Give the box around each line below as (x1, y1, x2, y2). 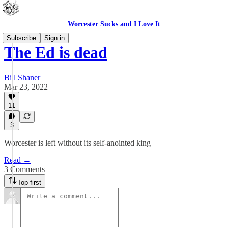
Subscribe (7, 34, 36, 42)
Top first (17, 179, 41, 186)
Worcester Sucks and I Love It (68, 20, 160, 28)
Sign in (44, 34, 65, 42)
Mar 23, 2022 (4, 82, 48, 91)
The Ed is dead (4, 43, 107, 62)
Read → (4, 156, 31, 164)
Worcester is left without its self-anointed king (4, 138, 151, 147)
